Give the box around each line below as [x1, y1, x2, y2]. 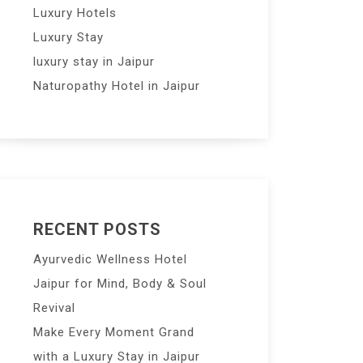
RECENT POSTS [33, 220, 161, 239]
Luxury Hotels [33, 6, 117, 20]
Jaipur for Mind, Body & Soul [33, 276, 207, 291]
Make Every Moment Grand [33, 325, 194, 340]
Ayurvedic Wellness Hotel [33, 252, 187, 267]
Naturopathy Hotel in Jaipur [33, 79, 200, 93]
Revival [33, 301, 75, 315]
